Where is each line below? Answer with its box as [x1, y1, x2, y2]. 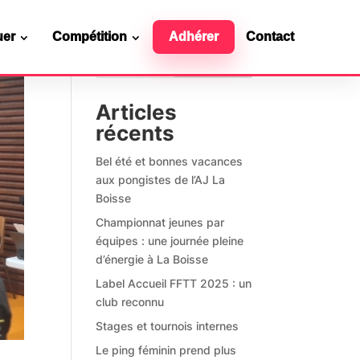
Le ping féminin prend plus [96, 343, 237, 357]
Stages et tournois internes [96, 319, 239, 333]
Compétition [51, 30, 127, 43]
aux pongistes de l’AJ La [96, 173, 226, 186]
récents [96, 121, 175, 145]
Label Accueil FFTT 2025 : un [96, 276, 252, 290]
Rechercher [182, 55, 243, 69]
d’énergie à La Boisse [96, 252, 209, 266]
